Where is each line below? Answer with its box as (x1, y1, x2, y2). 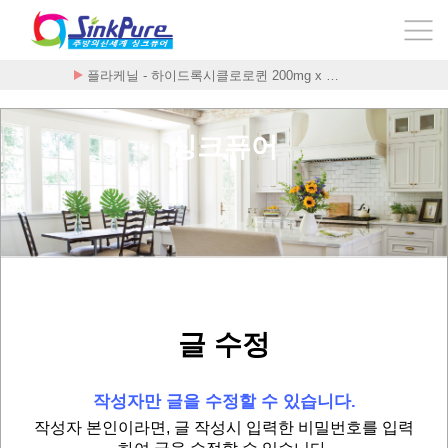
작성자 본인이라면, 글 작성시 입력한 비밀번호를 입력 (34, 419, 414, 436)
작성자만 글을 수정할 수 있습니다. (92, 391, 356, 411)
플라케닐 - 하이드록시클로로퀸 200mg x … (87, 68, 339, 83)
